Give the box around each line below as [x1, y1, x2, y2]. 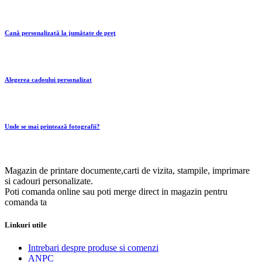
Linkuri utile [5, 220, 47, 230]
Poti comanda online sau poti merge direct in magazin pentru [5, 187, 227, 197]
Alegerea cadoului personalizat [5, 76, 92, 84]
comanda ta [5, 197, 47, 208]
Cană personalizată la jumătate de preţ [5, 29, 116, 37]
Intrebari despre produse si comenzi [28, 243, 158, 253]
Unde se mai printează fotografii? [5, 123, 100, 130]
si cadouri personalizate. [5, 176, 93, 187]
